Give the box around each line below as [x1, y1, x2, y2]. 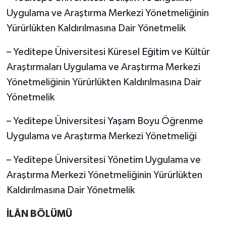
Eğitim [141, 46, 169, 57]
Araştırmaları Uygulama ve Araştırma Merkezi [6, 62, 200, 72]
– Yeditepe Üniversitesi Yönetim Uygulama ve [6, 154, 201, 165]
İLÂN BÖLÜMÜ [6, 208, 72, 219]
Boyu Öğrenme [135, 116, 203, 126]
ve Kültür [169, 46, 210, 57]
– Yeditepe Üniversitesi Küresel [6, 46, 142, 57]
